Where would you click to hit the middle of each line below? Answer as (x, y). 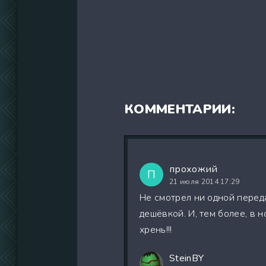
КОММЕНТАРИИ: (180, 110)
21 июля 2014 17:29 (205, 182)
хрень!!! (156, 230)
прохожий (194, 170)
